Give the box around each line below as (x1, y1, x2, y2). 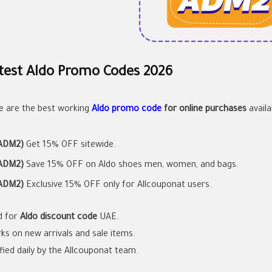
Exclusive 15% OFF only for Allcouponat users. (24, 180, 212, 191)
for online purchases (164, 104, 246, 115)
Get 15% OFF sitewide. (24, 140, 116, 151)
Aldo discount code (20, 212, 100, 223)
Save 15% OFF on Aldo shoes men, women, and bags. (24, 160, 239, 171)
